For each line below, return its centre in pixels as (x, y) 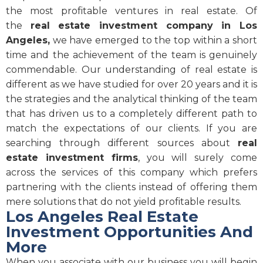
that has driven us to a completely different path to (131, 114)
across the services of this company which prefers (131, 173)
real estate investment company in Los (144, 26)
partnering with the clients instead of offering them (131, 187)
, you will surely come (198, 158)
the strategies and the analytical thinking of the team (131, 99)
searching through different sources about (122, 143)
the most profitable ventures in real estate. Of (131, 11)
